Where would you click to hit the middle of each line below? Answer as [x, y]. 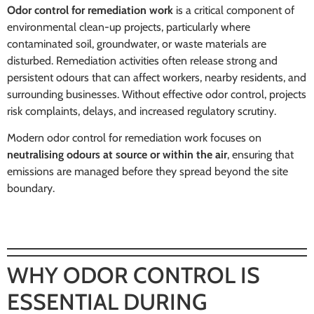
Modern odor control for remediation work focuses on [134, 138]
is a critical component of [234, 10]
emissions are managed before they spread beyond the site [148, 172]
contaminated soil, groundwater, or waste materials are [137, 43]
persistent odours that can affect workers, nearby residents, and [157, 77]
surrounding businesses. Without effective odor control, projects [157, 94]
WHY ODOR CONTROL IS [134, 275]
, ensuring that [260, 155]
